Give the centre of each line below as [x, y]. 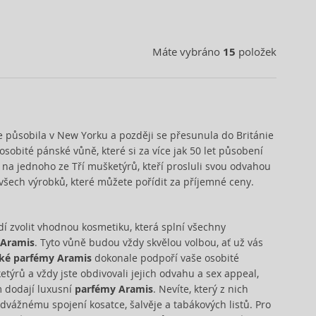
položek [256, 51]
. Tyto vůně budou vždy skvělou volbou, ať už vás [148, 242]
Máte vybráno [187, 51]
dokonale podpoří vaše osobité [165, 258]
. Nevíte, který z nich [200, 289]
